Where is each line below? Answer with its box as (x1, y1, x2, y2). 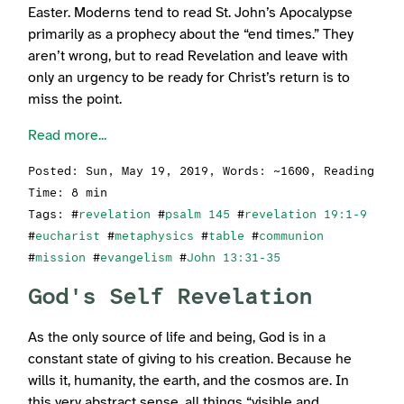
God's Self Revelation (28, 287, 313, 310)
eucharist (35, 231, 101, 243)
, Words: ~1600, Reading (208, 166, 375, 179)
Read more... (28, 128, 107, 144)
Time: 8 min (28, 188, 108, 200)
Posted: (28, 166, 87, 179)
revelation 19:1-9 (244, 209, 368, 222)
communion (259, 231, 325, 243)
